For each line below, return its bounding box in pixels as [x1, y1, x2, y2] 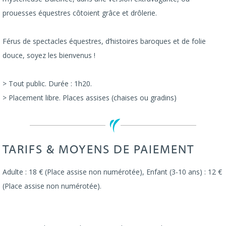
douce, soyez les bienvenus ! [3, 50, 95, 61]
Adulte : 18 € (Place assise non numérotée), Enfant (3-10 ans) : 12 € [3, 167, 222, 177]
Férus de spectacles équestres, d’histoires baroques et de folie [3, 36, 206, 46]
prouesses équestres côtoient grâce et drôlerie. [3, 8, 157, 18]
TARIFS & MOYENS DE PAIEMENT [3, 144, 194, 157]
